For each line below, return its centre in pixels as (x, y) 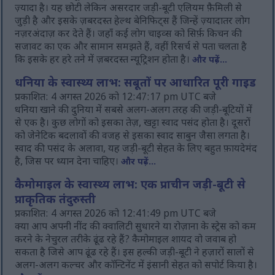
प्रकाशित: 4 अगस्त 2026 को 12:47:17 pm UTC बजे (116, 98)
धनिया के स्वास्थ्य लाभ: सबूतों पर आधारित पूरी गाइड (136, 84)
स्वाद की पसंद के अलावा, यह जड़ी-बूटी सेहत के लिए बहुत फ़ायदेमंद (136, 150)
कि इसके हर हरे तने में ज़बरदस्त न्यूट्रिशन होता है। (104, 61)
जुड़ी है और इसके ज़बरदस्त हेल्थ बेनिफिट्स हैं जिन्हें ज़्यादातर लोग (133, 22)
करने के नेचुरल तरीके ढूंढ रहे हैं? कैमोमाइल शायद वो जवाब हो (126, 241)
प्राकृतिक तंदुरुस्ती (56, 201)
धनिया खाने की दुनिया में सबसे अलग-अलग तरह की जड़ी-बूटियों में (134, 111)
